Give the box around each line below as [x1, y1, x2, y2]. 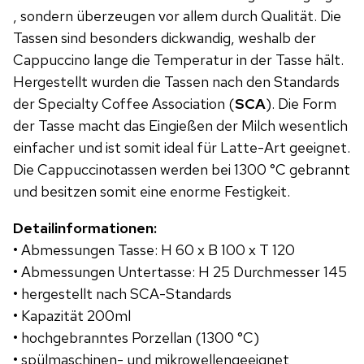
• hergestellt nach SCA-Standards [13, 284, 232, 303]
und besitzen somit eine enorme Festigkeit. [13, 182, 290, 201]
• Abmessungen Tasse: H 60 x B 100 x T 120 [13, 240, 295, 259]
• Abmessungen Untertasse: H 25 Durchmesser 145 [13, 262, 347, 281]
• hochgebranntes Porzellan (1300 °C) [13, 328, 259, 347]
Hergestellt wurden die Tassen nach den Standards [13, 72, 340, 91]
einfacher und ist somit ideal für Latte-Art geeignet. [13, 138, 350, 157]
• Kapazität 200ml [13, 306, 131, 325]
